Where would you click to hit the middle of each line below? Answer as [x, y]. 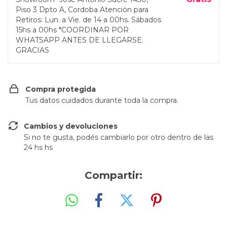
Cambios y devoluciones [71, 126]
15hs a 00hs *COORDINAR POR [72, 30]
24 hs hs [39, 147]
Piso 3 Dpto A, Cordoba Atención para [82, 10]
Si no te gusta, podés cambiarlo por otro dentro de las [119, 137]
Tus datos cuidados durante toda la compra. [102, 100]
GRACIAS [32, 50]
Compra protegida [61, 89]
